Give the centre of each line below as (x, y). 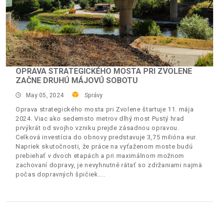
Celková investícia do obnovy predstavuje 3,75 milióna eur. (107, 137)
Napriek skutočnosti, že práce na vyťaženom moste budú (104, 146)
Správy (94, 95)
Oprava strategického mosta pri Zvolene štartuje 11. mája (105, 109)
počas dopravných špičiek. (58, 174)
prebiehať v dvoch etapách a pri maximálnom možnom (100, 155)
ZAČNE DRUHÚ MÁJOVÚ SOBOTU (77, 80)
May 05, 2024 (45, 95)
